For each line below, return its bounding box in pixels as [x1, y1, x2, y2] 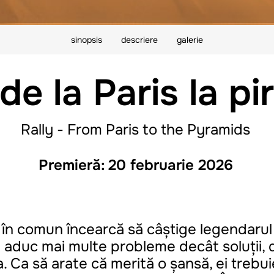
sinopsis [70, 34, 102, 45]
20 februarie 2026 [108, 155, 233, 174]
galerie [176, 34, 203, 45]
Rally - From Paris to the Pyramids [21, 120, 250, 139]
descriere [120, 34, 158, 45]
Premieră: [38, 155, 105, 174]
